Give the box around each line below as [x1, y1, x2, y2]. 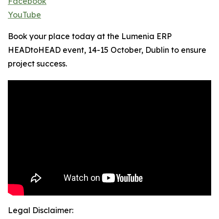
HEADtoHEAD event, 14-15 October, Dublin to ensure [8, 45, 206, 55]
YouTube [8, 10, 41, 20]
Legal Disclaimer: [8, 205, 73, 216]
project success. [8, 59, 67, 69]
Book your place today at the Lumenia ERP [8, 31, 172, 42]
